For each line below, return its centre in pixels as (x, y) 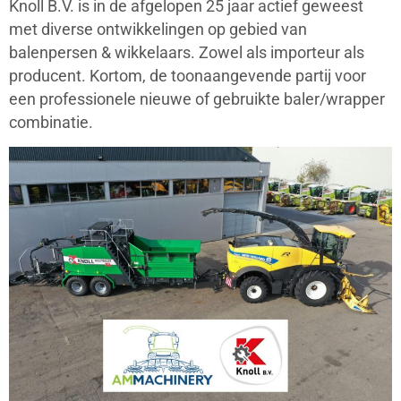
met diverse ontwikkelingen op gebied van (158, 29)
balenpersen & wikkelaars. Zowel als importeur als (187, 52)
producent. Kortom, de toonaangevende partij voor (188, 76)
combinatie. (51, 122)
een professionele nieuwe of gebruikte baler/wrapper (197, 99)
